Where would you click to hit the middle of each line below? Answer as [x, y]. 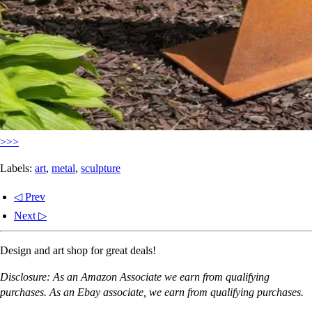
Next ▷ [30, 215]
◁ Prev [30, 196]
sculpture [101, 168]
